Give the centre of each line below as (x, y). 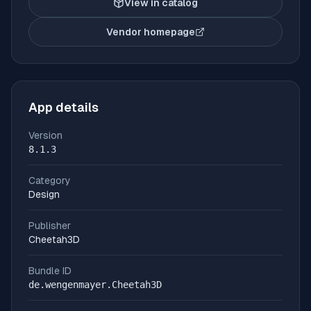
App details (64, 107)
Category (50, 180)
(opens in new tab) (199, 38)
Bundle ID (50, 271)
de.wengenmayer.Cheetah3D (95, 285)
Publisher (50, 226)
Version (45, 135)
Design (44, 194)
